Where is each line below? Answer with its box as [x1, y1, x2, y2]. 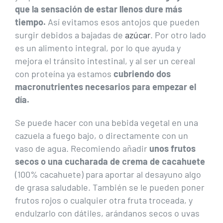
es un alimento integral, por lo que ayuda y [15, 42, 181, 54]
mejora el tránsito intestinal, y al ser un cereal [15, 55, 195, 67]
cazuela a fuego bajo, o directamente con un [15, 130, 188, 141]
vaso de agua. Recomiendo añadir [15, 143, 149, 154]
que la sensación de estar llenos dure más [15, 3, 182, 15]
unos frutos [149, 143, 196, 154]
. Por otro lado [150, 29, 206, 41]
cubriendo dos [111, 68, 171, 80]
